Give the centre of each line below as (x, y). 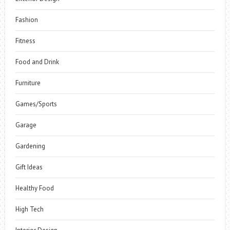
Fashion (26, 20)
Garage (26, 125)
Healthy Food (34, 188)
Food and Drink (37, 62)
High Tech (29, 209)
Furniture (28, 83)
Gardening (30, 146)
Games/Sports (36, 104)
